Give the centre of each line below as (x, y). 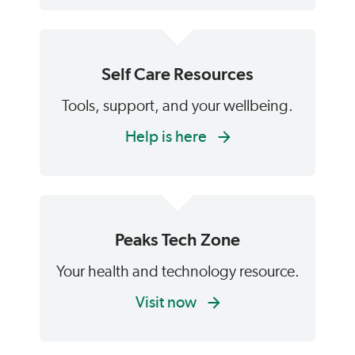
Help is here (167, 136)
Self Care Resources (177, 74)
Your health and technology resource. (177, 272)
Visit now (167, 302)
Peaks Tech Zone (177, 239)
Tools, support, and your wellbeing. (177, 106)
